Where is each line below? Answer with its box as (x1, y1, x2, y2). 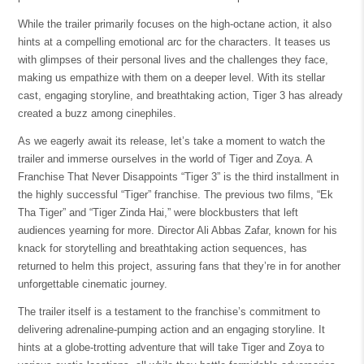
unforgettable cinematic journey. (17, 278, 167, 291)
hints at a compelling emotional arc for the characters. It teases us (17, 36, 331, 49)
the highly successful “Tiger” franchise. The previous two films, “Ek (17, 188, 333, 201)
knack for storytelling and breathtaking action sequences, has (17, 242, 307, 255)
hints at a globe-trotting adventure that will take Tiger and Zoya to (17, 341, 324, 354)
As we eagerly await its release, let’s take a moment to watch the (17, 135, 325, 148)
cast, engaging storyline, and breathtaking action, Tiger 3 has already (17, 89, 343, 102)
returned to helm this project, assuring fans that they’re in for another (17, 260, 340, 273)
